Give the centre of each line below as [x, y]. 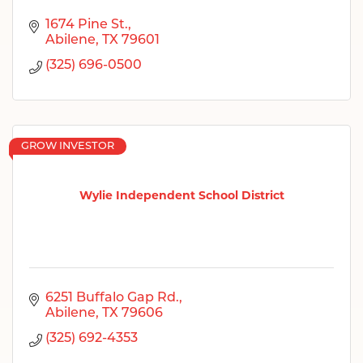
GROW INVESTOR [68, 146]
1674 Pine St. [87, 25]
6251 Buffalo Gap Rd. [112, 298]
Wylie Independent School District [181, 196]
